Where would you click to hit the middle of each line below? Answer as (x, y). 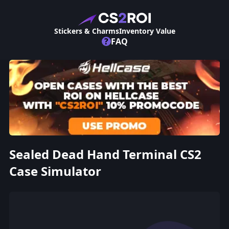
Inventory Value (147, 31)
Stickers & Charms (86, 31)
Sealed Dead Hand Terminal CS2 (105, 154)
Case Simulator (55, 171)
